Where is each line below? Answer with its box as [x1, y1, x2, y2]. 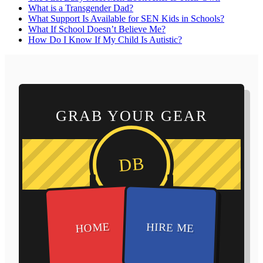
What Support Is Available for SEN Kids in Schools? [28, 13, 224, 23]
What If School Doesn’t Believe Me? [28, 23, 166, 34]
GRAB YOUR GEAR [56, 107, 207, 124]
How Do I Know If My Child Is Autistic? [28, 34, 182, 45]
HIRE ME [146, 220, 195, 234]
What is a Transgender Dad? [28, 2, 133, 13]
